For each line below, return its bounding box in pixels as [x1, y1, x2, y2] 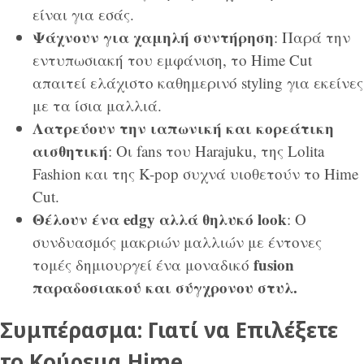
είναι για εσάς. [32, 4, 134, 25]
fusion [249, 253, 294, 276]
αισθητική [32, 140, 108, 162]
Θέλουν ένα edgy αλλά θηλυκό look [32, 208, 287, 231]
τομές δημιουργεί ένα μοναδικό [32, 254, 249, 275]
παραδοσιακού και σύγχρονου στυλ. [32, 276, 297, 299]
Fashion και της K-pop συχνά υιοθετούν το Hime [32, 163, 358, 184]
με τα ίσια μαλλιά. [32, 95, 162, 116]
